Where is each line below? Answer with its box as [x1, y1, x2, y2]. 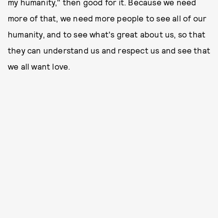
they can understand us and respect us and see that [8, 45, 211, 55]
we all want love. [8, 61, 71, 71]
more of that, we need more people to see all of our [8, 13, 207, 23]
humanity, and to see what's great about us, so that [8, 29, 206, 39]
